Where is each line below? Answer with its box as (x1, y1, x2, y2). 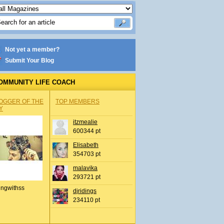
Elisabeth (73, 141, 98, 148)
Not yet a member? (5, 46, 59, 53)
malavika (73, 164, 97, 171)
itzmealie (73, 118, 97, 125)
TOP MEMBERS (55, 98, 99, 105)
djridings (73, 187, 96, 194)
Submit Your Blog (5, 57, 54, 64)
